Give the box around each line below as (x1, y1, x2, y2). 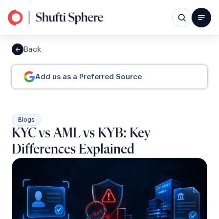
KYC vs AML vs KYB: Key (12, 127, 150, 140)
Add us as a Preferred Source (35, 73, 142, 81)
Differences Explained (12, 143, 134, 156)
